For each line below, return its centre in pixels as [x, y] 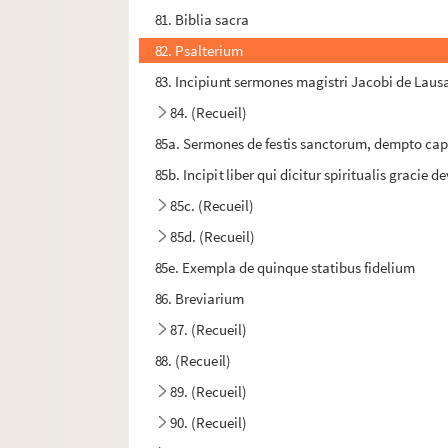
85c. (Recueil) [212, 206]
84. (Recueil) [209, 113]
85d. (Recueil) [213, 237]
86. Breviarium [199, 299]
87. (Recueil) [209, 330]
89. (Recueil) [209, 392]
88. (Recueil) [193, 361]
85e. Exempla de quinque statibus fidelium [285, 268]
